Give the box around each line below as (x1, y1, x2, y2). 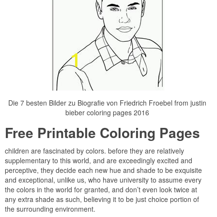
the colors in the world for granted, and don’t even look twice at (5, 185, 197, 195)
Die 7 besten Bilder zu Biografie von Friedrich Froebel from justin (8, 98, 206, 108)
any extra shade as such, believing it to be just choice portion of (5, 194, 199, 204)
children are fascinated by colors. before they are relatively (5, 146, 184, 156)
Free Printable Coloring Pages (5, 123, 200, 143)
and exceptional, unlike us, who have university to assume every (5, 175, 201, 185)
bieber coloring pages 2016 (65, 108, 149, 118)
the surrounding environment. (5, 204, 95, 214)
